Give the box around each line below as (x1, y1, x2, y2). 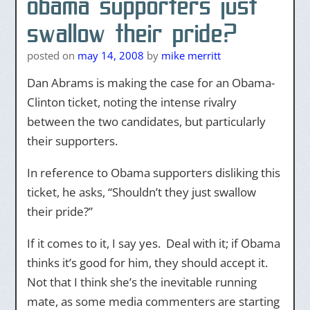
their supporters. (26, 133, 118, 149)
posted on (26, 48, 77, 62)
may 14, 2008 (77, 48, 144, 62)
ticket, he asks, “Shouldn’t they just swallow (26, 184, 256, 200)
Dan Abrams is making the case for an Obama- (26, 75, 275, 91)
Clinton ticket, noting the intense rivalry (26, 94, 237, 110)
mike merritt (161, 48, 221, 62)
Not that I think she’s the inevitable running (26, 274, 257, 290)
